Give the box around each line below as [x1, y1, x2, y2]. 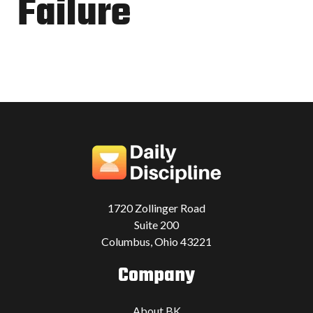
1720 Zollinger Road [108, 201, 205, 214]
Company [118, 260, 195, 291]
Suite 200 [134, 217, 179, 231]
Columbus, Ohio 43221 [101, 234, 212, 248]
